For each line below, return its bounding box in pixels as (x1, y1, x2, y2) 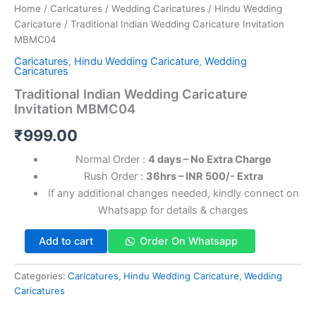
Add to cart (38, 234, 93, 248)
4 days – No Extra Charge (147, 153, 272, 166)
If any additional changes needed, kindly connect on (47, 187, 299, 200)
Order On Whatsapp (139, 234, 238, 248)
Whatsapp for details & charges (98, 204, 249, 217)
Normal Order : (75, 153, 148, 166)
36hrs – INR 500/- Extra (145, 170, 263, 183)
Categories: (14, 270, 68, 282)
